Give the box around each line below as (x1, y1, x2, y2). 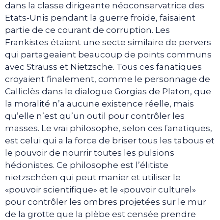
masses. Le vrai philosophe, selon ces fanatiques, (5, 123, 212, 133)
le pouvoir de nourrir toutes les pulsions (5, 147, 174, 158)
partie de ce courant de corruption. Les (5, 25, 170, 35)
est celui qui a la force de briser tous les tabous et (5, 135, 215, 145)
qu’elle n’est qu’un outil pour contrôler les (5, 110, 185, 121)
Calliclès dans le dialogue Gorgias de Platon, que (5, 86, 211, 96)
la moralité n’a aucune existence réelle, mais (5, 98, 194, 109)
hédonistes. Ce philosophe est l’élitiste (5, 160, 168, 170)
